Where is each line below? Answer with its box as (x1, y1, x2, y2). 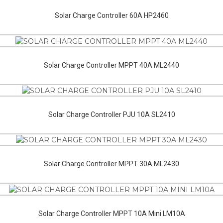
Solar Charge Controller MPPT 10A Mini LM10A (38, 209, 185, 218)
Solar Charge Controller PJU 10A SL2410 (48, 111, 175, 119)
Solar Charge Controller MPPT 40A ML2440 (44, 61, 179, 69)
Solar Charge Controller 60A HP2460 (54, 11, 169, 20)
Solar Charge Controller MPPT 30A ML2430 (44, 160, 179, 168)
